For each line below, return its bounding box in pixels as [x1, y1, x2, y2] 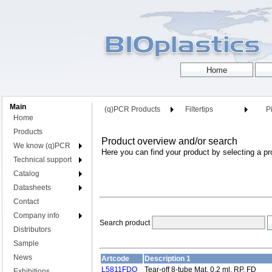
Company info [13, 211, 59, 220]
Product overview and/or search [101, 136, 237, 146]
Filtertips [185, 105, 213, 114]
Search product [100, 219, 152, 227]
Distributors [13, 225, 51, 234]
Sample [13, 239, 39, 248]
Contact [13, 197, 39, 206]
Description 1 [144, 254, 191, 263]
